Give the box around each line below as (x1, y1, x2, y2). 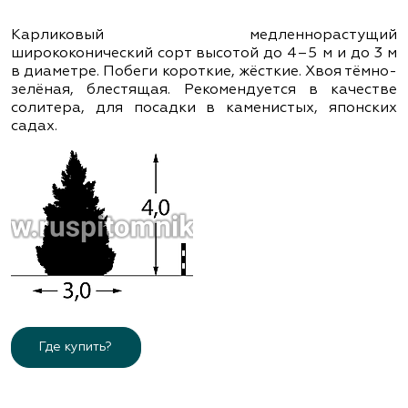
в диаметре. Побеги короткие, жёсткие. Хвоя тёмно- (11, 64, 397, 79)
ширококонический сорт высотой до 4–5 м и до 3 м (11, 46, 397, 61)
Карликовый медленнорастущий (11, 27, 397, 43)
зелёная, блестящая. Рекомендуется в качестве (11, 82, 397, 97)
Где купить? (39, 341, 113, 354)
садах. (11, 118, 57, 134)
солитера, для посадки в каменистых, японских (11, 100, 397, 116)
